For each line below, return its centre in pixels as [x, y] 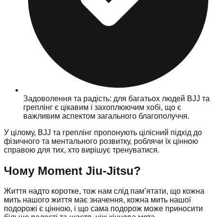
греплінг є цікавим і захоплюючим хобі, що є [102, 107]
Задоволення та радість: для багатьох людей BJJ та [116, 98]
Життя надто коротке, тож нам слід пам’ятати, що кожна [104, 191]
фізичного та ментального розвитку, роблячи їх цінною [101, 141]
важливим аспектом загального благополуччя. [106, 116]
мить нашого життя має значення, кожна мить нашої [97, 200]
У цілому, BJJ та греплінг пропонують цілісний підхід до [103, 132]
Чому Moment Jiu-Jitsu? [72, 170]
